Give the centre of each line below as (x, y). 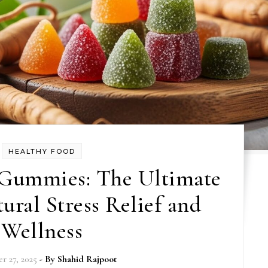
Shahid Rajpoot (87, 259)
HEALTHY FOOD (42, 152)
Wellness (42, 231)
